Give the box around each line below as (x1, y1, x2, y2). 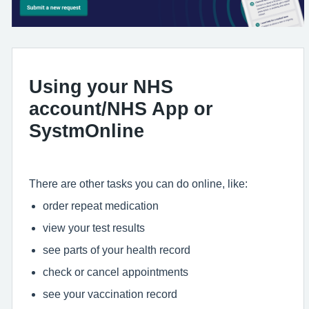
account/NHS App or (29, 99, 213, 119)
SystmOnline (29, 121, 144, 141)
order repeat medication (43, 200, 159, 212)
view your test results (43, 222, 145, 234)
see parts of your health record (43, 244, 190, 256)
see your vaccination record (43, 288, 177, 300)
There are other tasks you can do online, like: (29, 178, 248, 190)
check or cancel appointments (43, 266, 188, 278)
